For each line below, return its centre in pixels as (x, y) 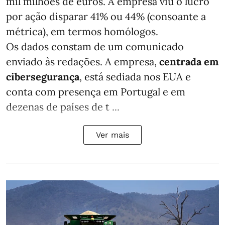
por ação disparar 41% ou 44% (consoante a (106, 16)
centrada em (189, 61)
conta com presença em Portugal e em (96, 91)
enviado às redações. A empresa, (83, 61)
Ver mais (113, 135)
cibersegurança (43, 76)
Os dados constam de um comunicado (95, 46)
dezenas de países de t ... (63, 106)
